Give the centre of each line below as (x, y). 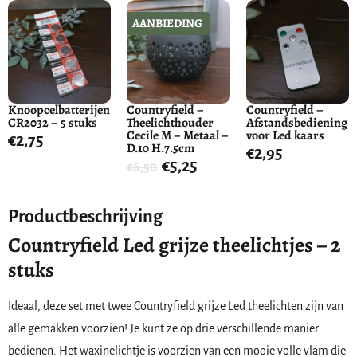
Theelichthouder (171, 122)
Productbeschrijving (85, 217)
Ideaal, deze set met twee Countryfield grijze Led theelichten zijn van (176, 306)
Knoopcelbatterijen (59, 110)
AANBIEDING (168, 24)
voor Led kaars (285, 135)
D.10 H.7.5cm (161, 148)
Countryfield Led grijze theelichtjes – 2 (175, 245)
